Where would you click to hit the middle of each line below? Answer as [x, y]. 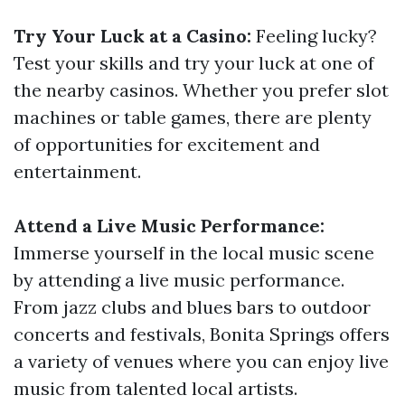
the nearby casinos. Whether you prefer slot [201, 90]
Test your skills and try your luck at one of [194, 63]
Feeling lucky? [314, 36]
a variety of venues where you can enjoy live [201, 361]
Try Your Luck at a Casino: [132, 36]
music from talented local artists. [155, 388]
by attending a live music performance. [179, 280]
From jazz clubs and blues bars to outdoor [192, 307]
